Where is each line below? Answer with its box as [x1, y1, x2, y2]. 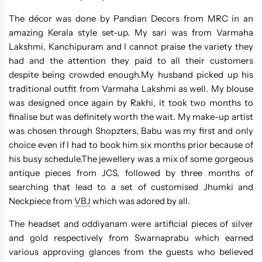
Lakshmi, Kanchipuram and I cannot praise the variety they [9, 41, 253, 53]
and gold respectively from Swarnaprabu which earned [9, 232, 253, 244]
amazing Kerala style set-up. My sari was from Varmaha [9, 27, 253, 39]
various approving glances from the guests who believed [9, 246, 253, 258]
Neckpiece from [9, 195, 74, 207]
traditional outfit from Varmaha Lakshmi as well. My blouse [9, 83, 253, 95]
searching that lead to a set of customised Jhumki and [9, 181, 253, 193]
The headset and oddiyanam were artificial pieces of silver [9, 218, 253, 230]
